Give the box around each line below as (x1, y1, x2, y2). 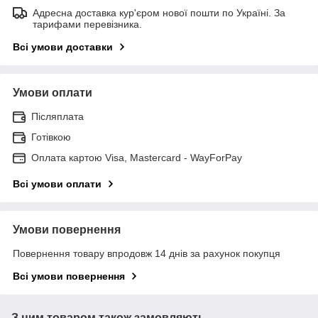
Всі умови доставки (13, 40, 113, 53)
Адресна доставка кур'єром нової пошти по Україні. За (33, 6, 285, 18)
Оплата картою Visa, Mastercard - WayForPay (31, 151, 242, 163)
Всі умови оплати (13, 177, 102, 190)
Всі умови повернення (13, 270, 125, 282)
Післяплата (31, 110, 84, 122)
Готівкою (31, 131, 71, 143)
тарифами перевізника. (33, 18, 142, 30)
